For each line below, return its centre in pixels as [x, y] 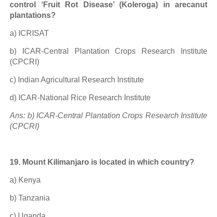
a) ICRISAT [29, 33]
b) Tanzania [30, 198]
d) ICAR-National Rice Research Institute [80, 98]
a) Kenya [25, 180]
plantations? [33, 15]
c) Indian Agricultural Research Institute [77, 80]
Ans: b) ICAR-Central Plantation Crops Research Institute [108, 116]
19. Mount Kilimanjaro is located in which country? [102, 162]
